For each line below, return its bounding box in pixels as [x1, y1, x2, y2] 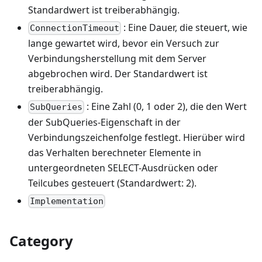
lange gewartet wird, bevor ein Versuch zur [28, 36, 219, 50]
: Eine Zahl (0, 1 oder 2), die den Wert [84, 99, 247, 113]
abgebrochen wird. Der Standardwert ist [28, 67, 208, 80]
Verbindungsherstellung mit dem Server [28, 51, 206, 65]
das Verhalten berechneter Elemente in [28, 146, 201, 159]
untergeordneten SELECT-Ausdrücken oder [28, 161, 218, 174]
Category [9, 231, 73, 251]
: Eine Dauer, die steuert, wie [121, 20, 248, 34]
